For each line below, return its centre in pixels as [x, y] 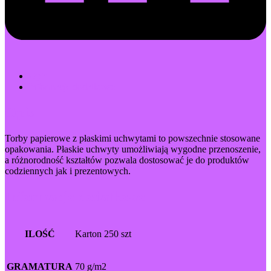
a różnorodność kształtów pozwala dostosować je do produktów [127, 160]
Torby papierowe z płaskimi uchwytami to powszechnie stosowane [132, 138]
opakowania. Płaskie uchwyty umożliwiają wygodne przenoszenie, [133, 149]
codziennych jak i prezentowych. [68, 171]
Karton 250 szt [103, 233]
